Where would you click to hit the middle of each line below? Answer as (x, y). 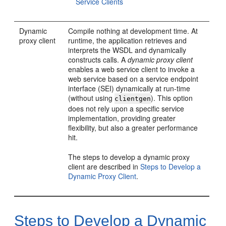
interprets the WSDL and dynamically (127, 50)
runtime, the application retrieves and (128, 40)
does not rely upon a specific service (126, 108)
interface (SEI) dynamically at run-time (129, 88)
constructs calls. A (98, 60)
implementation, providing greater (122, 118)
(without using (92, 98)
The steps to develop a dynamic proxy (129, 157)
